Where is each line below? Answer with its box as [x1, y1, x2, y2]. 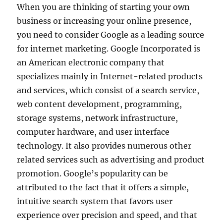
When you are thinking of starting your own [17, 2, 190, 12]
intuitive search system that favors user [17, 196, 173, 207]
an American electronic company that [17, 57, 165, 68]
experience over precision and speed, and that [17, 210, 198, 221]
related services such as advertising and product [17, 155, 205, 165]
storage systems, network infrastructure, [17, 113, 178, 123]
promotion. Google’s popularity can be [17, 168, 168, 179]
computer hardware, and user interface [17, 127, 170, 137]
